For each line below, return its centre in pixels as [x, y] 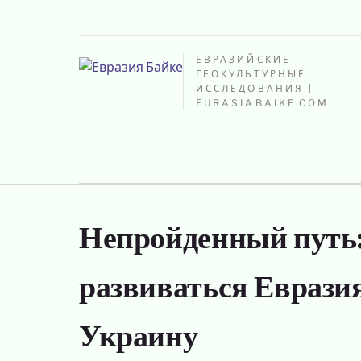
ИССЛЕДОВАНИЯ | [255, 89]
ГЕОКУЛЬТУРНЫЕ [251, 74]
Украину [139, 339]
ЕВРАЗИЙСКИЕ [243, 60]
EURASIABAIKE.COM [263, 103]
